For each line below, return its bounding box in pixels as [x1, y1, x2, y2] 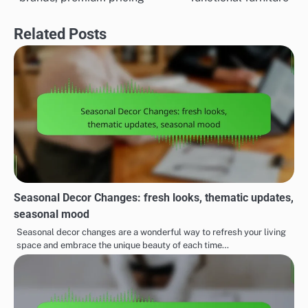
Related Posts [14, 24, 107, 43]
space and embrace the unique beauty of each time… [16, 239, 229, 250]
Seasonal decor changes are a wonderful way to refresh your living [16, 226, 286, 237]
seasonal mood [14, 207, 89, 221]
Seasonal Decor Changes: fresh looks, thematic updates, [14, 190, 294, 204]
